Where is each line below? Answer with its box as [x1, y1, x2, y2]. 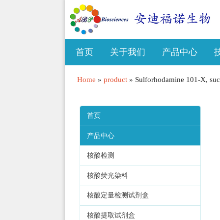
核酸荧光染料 [86, 171, 128, 179]
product [103, 76, 127, 84]
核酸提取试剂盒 [86, 211, 135, 219]
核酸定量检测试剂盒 [86, 192, 149, 199]
